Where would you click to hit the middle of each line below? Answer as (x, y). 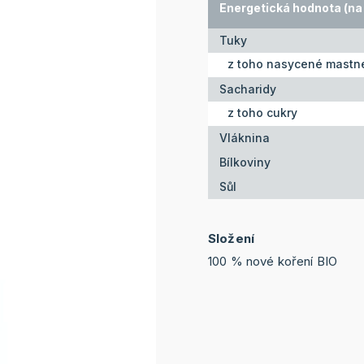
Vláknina (245, 138)
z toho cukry (262, 112)
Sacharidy (248, 89)
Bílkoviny (245, 162)
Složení (232, 238)
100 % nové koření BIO (273, 261)
